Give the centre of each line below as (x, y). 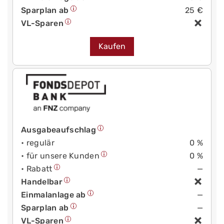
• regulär (38, 142)
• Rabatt (37, 168)
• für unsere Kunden (60, 155)
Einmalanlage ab (53, 194)
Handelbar (42, 181)
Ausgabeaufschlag (59, 129)
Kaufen (112, 46)
